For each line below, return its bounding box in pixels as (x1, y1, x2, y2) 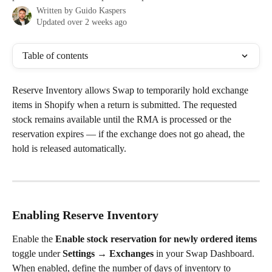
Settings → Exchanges (63, 248, 154, 259)
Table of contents (22, 50, 88, 61)
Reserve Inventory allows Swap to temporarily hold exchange (12, 85, 251, 95)
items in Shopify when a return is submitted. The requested (12, 100, 239, 110)
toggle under (12, 248, 63, 259)
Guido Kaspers (75, 6, 126, 15)
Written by (36, 6, 75, 15)
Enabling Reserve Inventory (12, 208, 158, 222)
